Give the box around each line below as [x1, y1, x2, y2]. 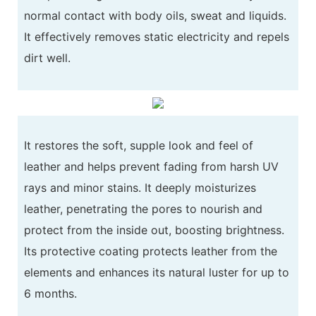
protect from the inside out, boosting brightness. [23, 222, 284, 237]
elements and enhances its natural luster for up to [23, 265, 289, 279]
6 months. [23, 286, 77, 300]
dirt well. [23, 50, 71, 65]
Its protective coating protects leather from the [23, 243, 277, 258]
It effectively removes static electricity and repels [23, 29, 289, 44]
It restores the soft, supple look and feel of [23, 138, 253, 152]
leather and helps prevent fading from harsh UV [23, 159, 279, 174]
